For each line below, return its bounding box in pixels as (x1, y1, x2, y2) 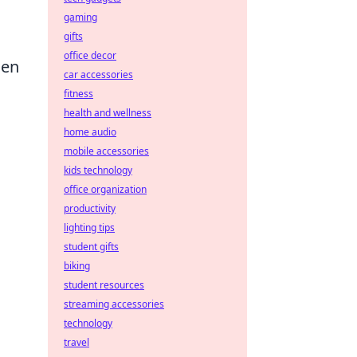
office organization (64, 182, 147, 196)
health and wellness (64, 106, 151, 120)
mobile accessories (64, 144, 149, 158)
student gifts (64, 240, 119, 253)
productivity (64, 202, 116, 215)
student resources (64, 278, 144, 292)
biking (64, 259, 90, 273)
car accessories (64, 68, 133, 81)
